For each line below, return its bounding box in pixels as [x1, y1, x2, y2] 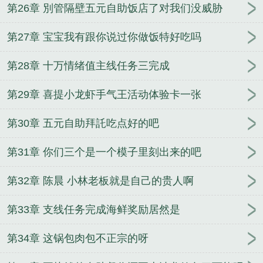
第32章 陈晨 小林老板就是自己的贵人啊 [7, 175, 194, 187]
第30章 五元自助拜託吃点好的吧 [7, 117, 159, 130]
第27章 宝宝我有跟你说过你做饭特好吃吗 [7, 31, 201, 43]
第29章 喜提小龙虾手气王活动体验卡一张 [7, 89, 201, 101]
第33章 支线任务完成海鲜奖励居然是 [7, 204, 180, 216]
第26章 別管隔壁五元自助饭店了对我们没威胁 [7, 2, 222, 15]
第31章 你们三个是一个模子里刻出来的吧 [7, 146, 201, 159]
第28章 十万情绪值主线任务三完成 [7, 60, 170, 72]
